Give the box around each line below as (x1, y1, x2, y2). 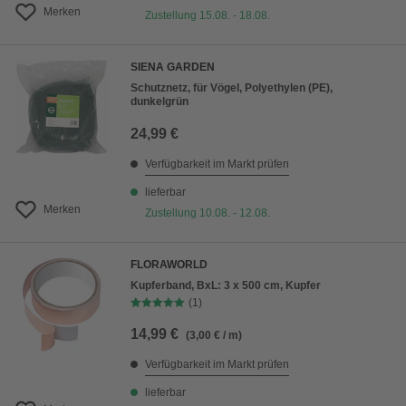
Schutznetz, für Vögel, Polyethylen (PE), (130, 82, 333, 94)
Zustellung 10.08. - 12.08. (145, 207, 270, 219)
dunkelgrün (130, 95, 188, 108)
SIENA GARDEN (130, 61, 215, 73)
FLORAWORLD (130, 258, 208, 271)
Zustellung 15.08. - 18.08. (145, 9, 270, 22)
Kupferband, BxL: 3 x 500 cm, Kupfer (130, 279, 321, 292)
